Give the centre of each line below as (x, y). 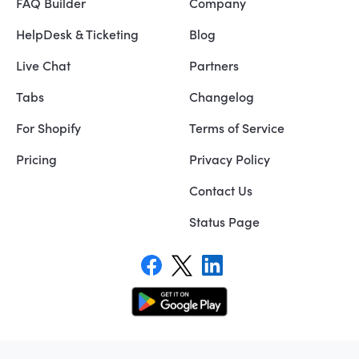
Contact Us (221, 190)
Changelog (222, 97)
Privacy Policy (230, 159)
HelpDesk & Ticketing (77, 34)
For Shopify (48, 128)
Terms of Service (237, 128)
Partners (214, 65)
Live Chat (43, 65)
